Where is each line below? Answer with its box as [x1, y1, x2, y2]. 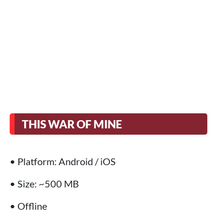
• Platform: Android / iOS [10, 155, 116, 168]
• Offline [10, 200, 47, 212]
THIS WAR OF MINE [22, 117, 122, 131]
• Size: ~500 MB [10, 178, 79, 190]
